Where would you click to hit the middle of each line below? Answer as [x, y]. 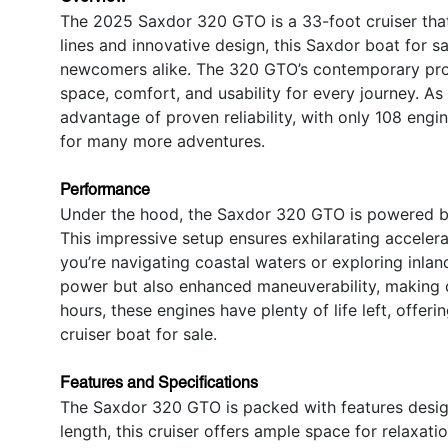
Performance [105, 189]
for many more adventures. [162, 140]
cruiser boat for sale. [138, 333]
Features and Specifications [159, 382]
